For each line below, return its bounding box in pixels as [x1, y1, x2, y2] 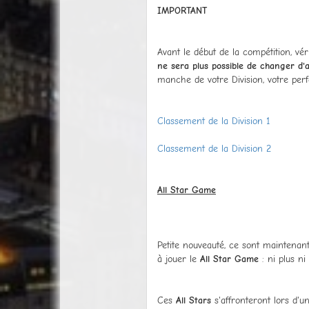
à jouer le [157, 252, 200, 265]
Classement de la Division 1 [157, 114, 270, 127]
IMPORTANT [157, 4, 207, 17]
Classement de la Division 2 [157, 142, 271, 154]
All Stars [176, 294, 215, 306]
